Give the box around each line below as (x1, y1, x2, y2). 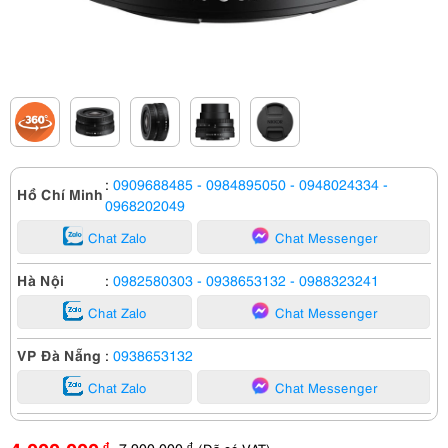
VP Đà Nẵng (17, 344, 101, 364)
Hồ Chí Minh (17, 183, 103, 203)
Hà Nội (17, 269, 64, 289)
